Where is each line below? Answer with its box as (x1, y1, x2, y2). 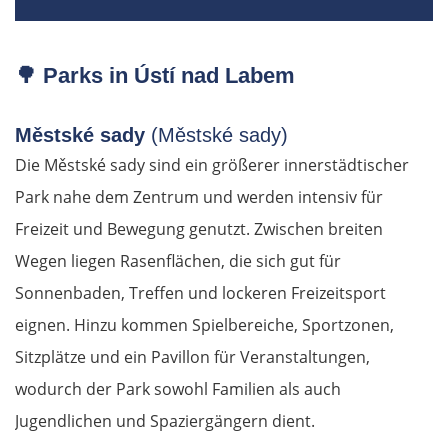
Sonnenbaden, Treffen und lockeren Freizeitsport (15, 282, 386, 305)
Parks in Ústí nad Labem (37, 63, 295, 89)
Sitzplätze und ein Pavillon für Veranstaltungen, (15, 346, 370, 369)
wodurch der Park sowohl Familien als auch (15, 378, 341, 401)
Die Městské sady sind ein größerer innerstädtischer (15, 154, 409, 177)
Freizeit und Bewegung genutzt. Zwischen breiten (15, 218, 383, 241)
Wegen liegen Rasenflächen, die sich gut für (15, 250, 341, 273)
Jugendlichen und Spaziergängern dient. (15, 410, 315, 433)
